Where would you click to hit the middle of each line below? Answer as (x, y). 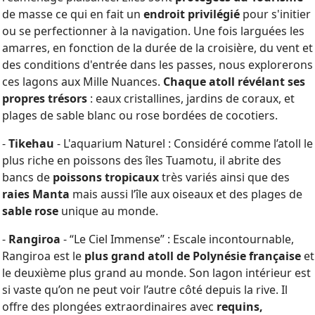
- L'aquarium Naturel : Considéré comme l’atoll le (184, 143)
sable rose (30, 211)
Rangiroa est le (43, 256)
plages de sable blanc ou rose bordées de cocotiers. (140, 115)
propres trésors (45, 98)
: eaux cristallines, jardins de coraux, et (191, 98)
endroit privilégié (193, 14)
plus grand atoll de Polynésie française (194, 256)
